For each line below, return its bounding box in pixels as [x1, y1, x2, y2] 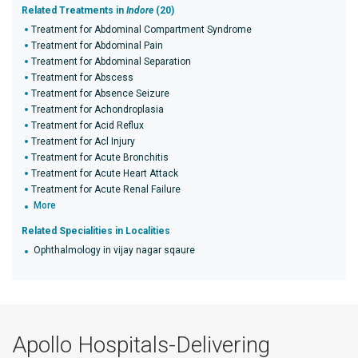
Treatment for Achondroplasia [31, 104, 164, 115]
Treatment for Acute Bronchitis [31, 152, 169, 163]
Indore [126, 5, 153, 16]
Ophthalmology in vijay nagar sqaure [34, 245, 195, 256]
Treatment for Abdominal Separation [31, 56, 191, 67]
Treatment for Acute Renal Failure [31, 184, 181, 195]
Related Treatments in [22, 5, 126, 16]
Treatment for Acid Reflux [31, 120, 144, 131]
